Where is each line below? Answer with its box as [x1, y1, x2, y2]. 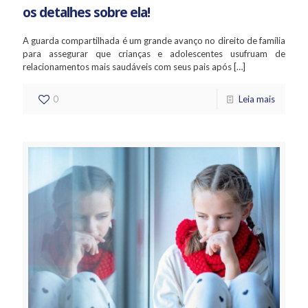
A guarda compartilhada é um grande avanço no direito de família [23, 34, 285, 46]
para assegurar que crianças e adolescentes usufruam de [23, 47, 285, 59]
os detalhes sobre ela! [23, 3, 150, 21]
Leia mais [239, 93, 275, 104]
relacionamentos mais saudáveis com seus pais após [23, 60, 232, 72]
